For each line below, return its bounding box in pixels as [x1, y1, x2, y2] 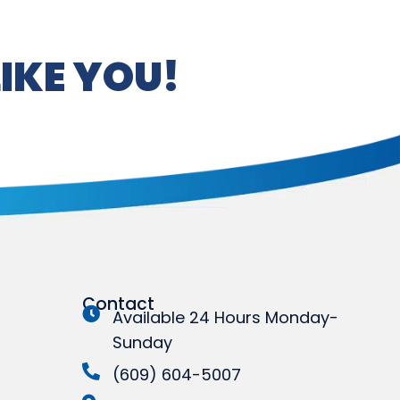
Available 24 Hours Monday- [112, 305, 338, 329]
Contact [82, 291, 154, 316]
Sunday [112, 330, 172, 354]
